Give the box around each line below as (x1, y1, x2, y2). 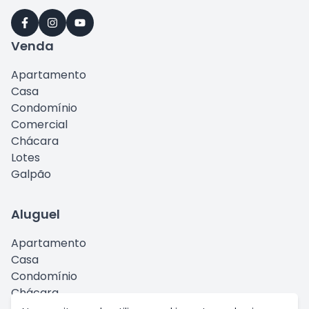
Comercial (11, 117, 68, 132)
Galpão (11, 166, 51, 182)
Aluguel (11, 206, 60, 223)
